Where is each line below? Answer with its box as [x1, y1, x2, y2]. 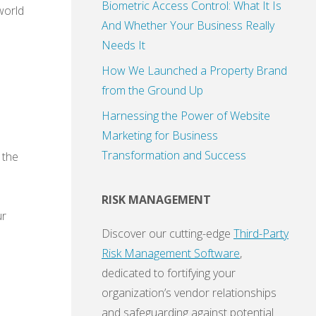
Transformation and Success [102, 147, 246, 164]
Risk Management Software [102, 245, 240, 262]
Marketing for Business [102, 128, 218, 144]
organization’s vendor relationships [102, 285, 276, 301]
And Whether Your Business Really [102, 18, 274, 34]
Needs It [102, 37, 145, 54]
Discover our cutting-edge [102, 226, 233, 242]
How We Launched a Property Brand [102, 63, 287, 79]
